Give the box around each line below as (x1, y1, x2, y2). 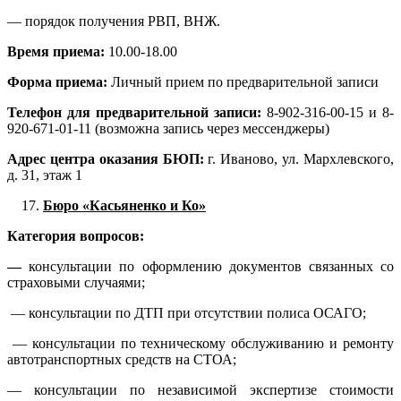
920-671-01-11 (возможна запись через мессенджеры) (7, 121, 329, 137)
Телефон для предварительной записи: (7, 105, 267, 121)
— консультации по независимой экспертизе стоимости (7, 382, 394, 398)
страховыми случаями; (7, 275, 145, 291)
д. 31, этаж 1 (7, 167, 82, 183)
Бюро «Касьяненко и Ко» (43, 198, 206, 214)
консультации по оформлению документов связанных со (29, 259, 395, 275)
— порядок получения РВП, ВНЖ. (7, 13, 220, 30)
